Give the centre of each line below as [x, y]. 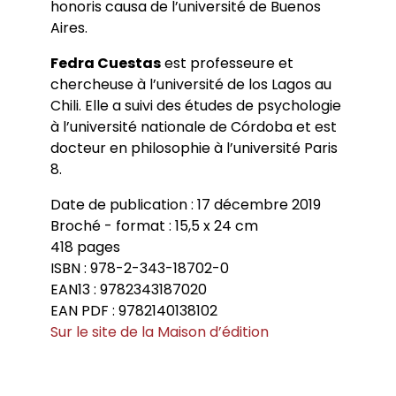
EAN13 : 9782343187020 [128, 290]
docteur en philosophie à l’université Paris [194, 148]
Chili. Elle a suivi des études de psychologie [195, 106]
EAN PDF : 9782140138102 [133, 311]
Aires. [69, 28]
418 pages [85, 247]
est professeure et [227, 64]
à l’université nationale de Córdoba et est [193, 127]
